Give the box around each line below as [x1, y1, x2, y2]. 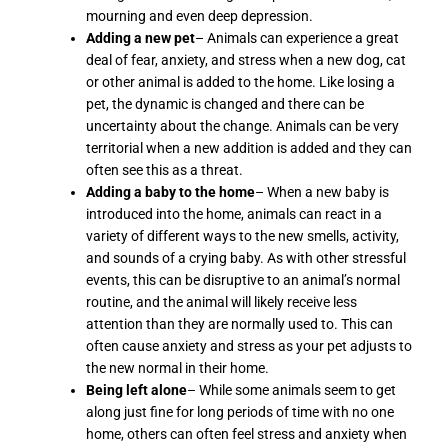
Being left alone [86, 381, 188, 398]
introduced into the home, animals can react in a [86, 205, 383, 222]
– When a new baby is [255, 183, 390, 200]
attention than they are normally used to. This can [86, 315, 394, 332]
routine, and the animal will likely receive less [86, 293, 358, 310]
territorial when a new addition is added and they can [86, 139, 413, 156]
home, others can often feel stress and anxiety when [86, 425, 408, 442]
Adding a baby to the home [86, 183, 256, 200]
